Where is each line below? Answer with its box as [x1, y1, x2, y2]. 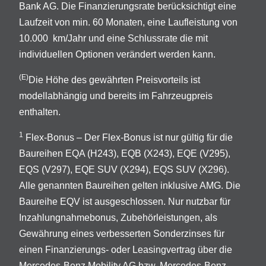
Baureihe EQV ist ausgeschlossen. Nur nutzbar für [19, 196, 230, 207]
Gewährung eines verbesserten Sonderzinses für [19, 228, 224, 239]
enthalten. [19, 106, 61, 117]
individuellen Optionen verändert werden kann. [19, 49, 216, 59]
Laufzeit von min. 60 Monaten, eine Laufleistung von [19, 17, 237, 27]
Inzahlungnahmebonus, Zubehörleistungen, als [19, 212, 217, 223]
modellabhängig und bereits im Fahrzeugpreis [19, 90, 213, 101]
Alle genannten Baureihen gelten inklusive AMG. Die [19, 180, 240, 191]
